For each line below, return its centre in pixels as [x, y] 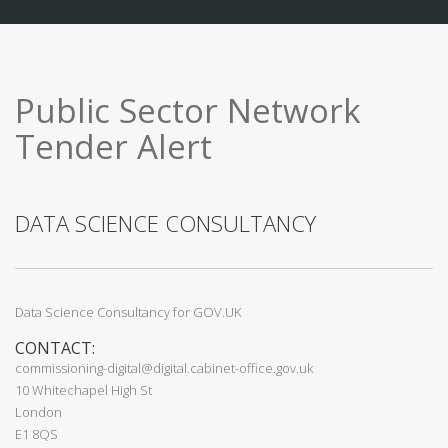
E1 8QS [36, 434]
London [38, 412]
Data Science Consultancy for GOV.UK [128, 312]
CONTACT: [55, 348]
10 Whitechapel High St [83, 390]
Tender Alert [113, 146]
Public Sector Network [188, 110]
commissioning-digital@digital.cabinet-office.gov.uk [164, 368]
